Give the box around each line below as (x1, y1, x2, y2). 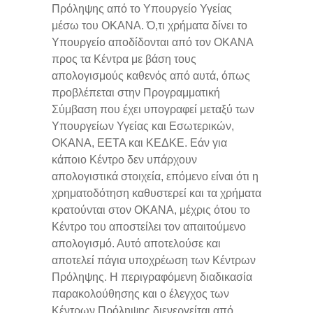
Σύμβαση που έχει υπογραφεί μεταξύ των (52, 103, 254, 115)
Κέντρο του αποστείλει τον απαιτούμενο (52, 220, 246, 233)
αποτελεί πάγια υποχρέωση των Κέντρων (52, 254, 256, 266)
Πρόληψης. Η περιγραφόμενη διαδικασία (52, 270, 252, 283)
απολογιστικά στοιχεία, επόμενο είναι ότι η (52, 170, 259, 182)
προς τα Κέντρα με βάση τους (52, 52, 196, 65)
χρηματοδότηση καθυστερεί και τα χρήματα (52, 187, 261, 199)
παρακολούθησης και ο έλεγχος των (52, 287, 229, 300)
